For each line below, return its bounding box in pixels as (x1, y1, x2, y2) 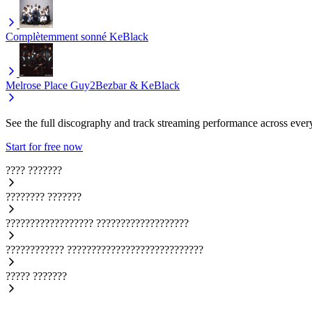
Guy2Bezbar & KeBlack (70, 79, 180, 92)
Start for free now (6, 141, 83, 153)
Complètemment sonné (6, 31, 107, 43)
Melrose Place (6, 79, 68, 92)
